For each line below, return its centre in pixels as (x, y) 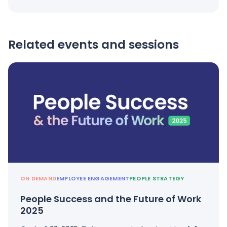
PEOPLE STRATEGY (157, 179)
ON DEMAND (38, 179)
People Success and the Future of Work (111, 199)
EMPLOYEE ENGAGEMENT (93, 179)
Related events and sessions (93, 45)
